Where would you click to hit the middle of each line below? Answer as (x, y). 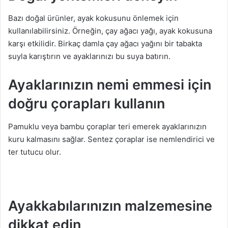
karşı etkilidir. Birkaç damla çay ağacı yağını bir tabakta (105, 44)
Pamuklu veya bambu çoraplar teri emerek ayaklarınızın (107, 126)
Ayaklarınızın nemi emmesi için (110, 85)
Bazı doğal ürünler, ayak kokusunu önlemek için (93, 18)
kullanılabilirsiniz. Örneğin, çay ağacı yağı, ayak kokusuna (110, 31)
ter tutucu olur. (35, 152)
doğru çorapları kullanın (87, 104)
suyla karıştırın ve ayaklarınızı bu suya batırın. (89, 56)
